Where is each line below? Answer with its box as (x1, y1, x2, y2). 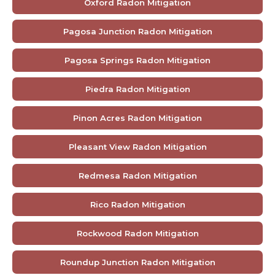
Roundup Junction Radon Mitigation (60, 257, 215, 267)
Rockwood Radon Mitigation (76, 228, 199, 238)
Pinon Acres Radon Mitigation (73, 112, 202, 123)
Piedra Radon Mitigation (85, 83, 190, 94)
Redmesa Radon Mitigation (78, 170, 197, 180)
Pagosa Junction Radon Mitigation (63, 26, 212, 36)
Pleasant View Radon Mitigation (68, 141, 207, 152)
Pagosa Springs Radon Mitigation (64, 55, 211, 65)
